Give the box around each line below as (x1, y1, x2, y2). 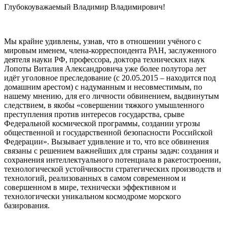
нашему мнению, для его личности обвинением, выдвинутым (4, 92, 219, 101)
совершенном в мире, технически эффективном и (4, 183, 176, 192)
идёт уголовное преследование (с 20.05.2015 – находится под (4, 73, 216, 83)
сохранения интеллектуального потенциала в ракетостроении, (4, 156, 221, 165)
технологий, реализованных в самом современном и (4, 174, 186, 183)
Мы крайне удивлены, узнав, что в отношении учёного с (4, 37, 201, 46)
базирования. (4, 201, 50, 210)
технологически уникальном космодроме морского (4, 192, 181, 201)
